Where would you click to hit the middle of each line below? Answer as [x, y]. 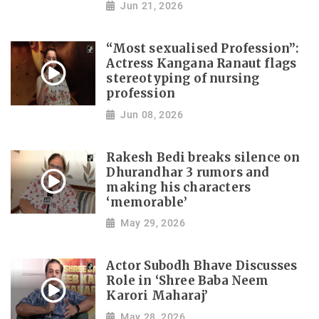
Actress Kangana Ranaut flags [202, 64]
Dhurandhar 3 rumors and [188, 172]
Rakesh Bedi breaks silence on [203, 157]
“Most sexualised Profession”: [203, 49]
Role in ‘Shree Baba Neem [188, 281]
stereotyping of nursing [183, 79]
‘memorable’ [147, 202]
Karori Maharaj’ [157, 296]
